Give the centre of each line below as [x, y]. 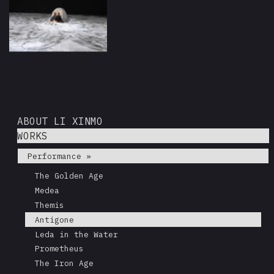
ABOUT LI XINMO [60, 121]
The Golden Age [69, 176]
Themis [50, 206]
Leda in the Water [77, 234]
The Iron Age [65, 264]
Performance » [59, 156]
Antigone [55, 220]
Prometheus [60, 249]
